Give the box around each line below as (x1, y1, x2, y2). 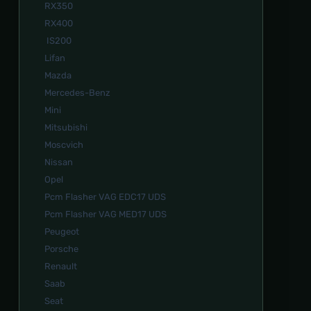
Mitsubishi (44, 122, 87, 133)
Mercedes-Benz (44, 87, 110, 99)
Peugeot (44, 226, 79, 237)
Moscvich (44, 140, 83, 151)
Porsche (44, 244, 78, 255)
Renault (44, 261, 77, 272)
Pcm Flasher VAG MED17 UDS (44, 209, 167, 220)
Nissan (44, 157, 73, 168)
